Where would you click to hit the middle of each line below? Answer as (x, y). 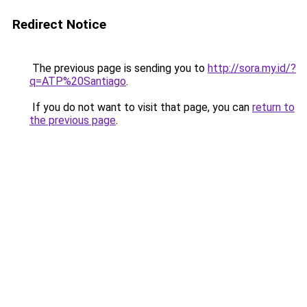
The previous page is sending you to (119, 68)
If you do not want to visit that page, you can (141, 107)
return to (273, 107)
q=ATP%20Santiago (78, 81)
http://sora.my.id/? (252, 68)
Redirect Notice (59, 24)
